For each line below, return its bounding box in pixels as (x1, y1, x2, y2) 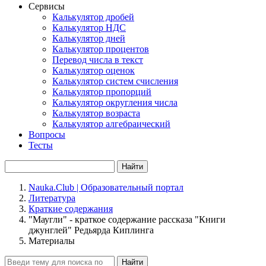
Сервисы (28, 1, 65, 11)
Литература (28, 193, 75, 203)
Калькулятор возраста (52, 108, 140, 118)
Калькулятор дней (52, 33, 125, 43)
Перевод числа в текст (52, 55, 143, 65)
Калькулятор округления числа (52, 97, 178, 107)
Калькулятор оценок (52, 65, 135, 75)
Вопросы (28, 129, 65, 140)
